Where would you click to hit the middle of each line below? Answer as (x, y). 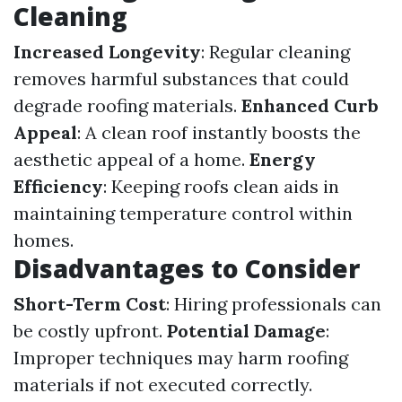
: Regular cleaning (275, 52)
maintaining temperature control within (183, 213)
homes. (44, 240)
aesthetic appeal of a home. (131, 159)
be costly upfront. (90, 331)
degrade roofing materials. (127, 105)
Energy (283, 159)
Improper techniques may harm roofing (181, 358)
